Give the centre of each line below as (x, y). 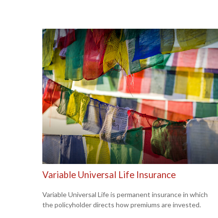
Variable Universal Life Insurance (109, 175)
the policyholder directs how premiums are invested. (122, 204)
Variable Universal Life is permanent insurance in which (125, 194)
